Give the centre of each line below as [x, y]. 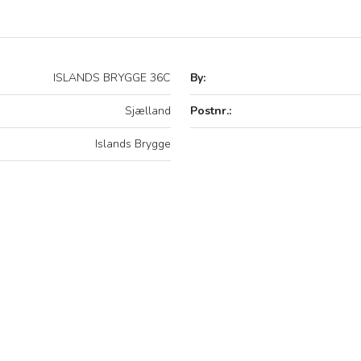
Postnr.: [211, 111]
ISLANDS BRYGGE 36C [112, 78]
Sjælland [148, 111]
